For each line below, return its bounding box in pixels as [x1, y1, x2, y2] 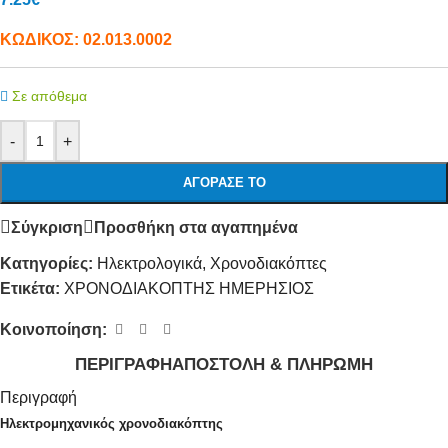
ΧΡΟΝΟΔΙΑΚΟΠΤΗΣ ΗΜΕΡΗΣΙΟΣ [64, 280, 314, 297]
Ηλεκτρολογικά [97, 255, 202, 272]
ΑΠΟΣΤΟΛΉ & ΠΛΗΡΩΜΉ [172, 354, 373, 374]
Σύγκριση [11, 218, 83, 236]
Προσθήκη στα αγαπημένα [94, 218, 298, 236]
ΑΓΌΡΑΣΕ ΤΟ [182, 175, 266, 190]
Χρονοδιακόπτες [210, 255, 327, 272]
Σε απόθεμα [12, 88, 88, 104]
